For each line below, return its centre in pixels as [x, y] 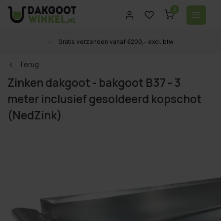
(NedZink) [35, 115]
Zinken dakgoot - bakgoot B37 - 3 [94, 83]
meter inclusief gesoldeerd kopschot [105, 99]
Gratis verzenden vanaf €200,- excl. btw [116, 42]
